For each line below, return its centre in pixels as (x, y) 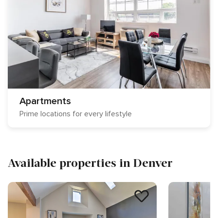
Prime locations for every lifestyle (76, 114)
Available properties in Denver (90, 162)
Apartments (45, 101)
